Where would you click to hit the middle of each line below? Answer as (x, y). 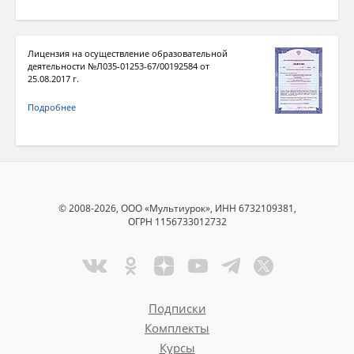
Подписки (177, 309)
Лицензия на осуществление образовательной (128, 54)
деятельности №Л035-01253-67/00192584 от (119, 66)
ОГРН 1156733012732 (177, 222)
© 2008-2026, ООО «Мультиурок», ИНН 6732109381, (177, 209)
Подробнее (52, 107)
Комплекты (177, 328)
